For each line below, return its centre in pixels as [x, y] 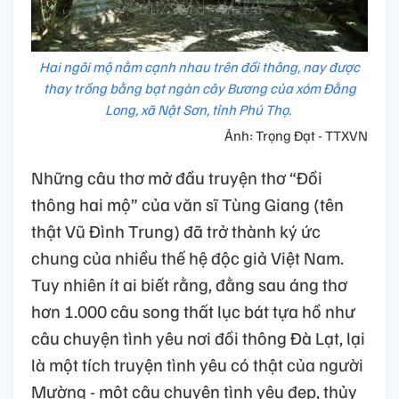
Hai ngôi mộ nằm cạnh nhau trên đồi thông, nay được [199, 67]
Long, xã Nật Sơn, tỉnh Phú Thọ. [199, 110]
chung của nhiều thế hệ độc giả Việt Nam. [187, 258]
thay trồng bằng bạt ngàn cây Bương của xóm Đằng [199, 89]
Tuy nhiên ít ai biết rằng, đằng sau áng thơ [189, 285]
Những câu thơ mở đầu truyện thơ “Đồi [177, 178]
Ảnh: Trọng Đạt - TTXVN [296, 136]
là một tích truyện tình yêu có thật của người [197, 365]
